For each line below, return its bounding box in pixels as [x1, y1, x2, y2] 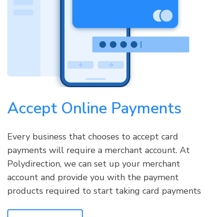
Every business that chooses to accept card [7, 131, 178, 143]
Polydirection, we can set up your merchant [7, 158, 180, 170]
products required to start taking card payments [7, 185, 201, 197]
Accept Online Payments [7, 98, 182, 119]
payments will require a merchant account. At [7, 144, 190, 156]
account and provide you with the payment [7, 171, 179, 184]
